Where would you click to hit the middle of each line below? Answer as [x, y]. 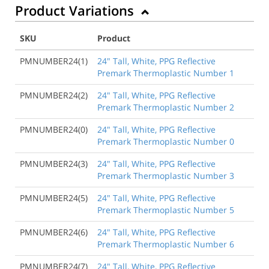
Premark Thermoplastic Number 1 [166, 73]
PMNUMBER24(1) [54, 61]
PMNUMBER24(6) [54, 232]
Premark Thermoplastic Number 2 [166, 107]
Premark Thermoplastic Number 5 [166, 210]
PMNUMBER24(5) [54, 198]
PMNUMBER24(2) [54, 95]
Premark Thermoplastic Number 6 [166, 244]
